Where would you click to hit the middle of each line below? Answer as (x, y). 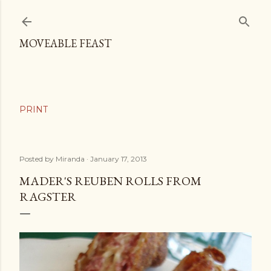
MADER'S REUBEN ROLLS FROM (110, 181)
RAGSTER (48, 197)
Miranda (70, 159)
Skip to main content (135, 15)
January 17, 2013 (119, 159)
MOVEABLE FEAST (65, 43)
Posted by (38, 159)
